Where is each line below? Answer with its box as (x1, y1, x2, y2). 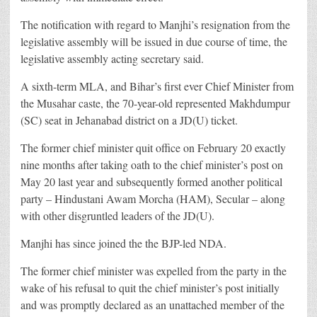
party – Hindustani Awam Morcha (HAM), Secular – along (21, 190, 285, 206)
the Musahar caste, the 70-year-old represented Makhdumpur (21, 95, 290, 110)
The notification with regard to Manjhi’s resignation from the (21, 16, 290, 32)
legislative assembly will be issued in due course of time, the (21, 33, 287, 49)
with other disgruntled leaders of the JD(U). (21, 207, 214, 223)
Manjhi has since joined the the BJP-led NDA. (21, 235, 226, 250)
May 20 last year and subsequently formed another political (21, 173, 282, 189)
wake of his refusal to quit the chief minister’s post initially (21, 279, 279, 295)
